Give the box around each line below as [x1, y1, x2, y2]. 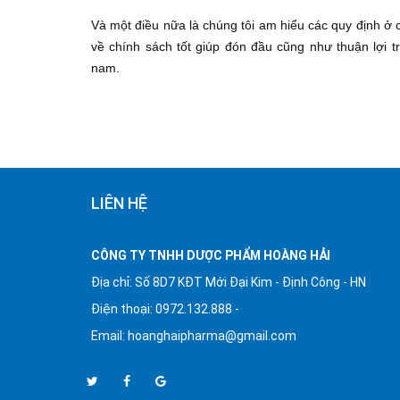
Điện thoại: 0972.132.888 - [91, 301, 239, 316]
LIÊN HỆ [91, 193, 147, 212]
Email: [91, 328, 128, 343]
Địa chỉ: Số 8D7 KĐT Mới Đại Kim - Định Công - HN [91, 274, 366, 289]
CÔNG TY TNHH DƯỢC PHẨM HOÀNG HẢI [91, 247, 330, 262]
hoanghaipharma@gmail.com [128, 328, 296, 343]
